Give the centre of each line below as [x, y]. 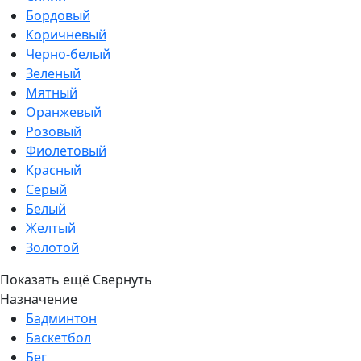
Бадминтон [61, 319]
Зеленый [53, 74]
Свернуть [122, 280]
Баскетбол [58, 338]
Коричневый [66, 35]
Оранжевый [64, 112]
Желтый [51, 228]
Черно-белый [68, 54]
